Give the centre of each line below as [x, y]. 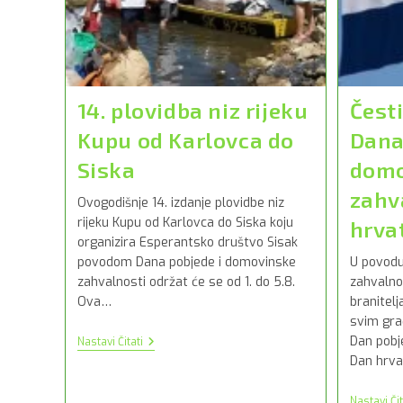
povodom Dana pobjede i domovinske [186, 262]
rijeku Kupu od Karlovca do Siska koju [185, 222]
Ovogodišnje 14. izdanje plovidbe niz [180, 202]
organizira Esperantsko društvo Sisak [187, 242]
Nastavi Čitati [110, 341]
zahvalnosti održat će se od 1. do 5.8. [186, 282]
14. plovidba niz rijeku [193, 110]
